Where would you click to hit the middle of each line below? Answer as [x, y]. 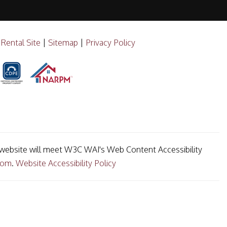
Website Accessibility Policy [66, 163]
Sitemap [63, 43]
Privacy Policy [110, 43]
